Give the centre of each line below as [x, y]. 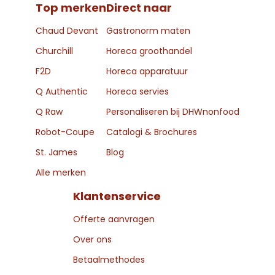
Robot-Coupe [65, 132]
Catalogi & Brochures [152, 132]
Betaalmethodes [109, 259]
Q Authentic [62, 91]
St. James [56, 152]
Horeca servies [137, 91]
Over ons [92, 239]
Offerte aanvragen [114, 219]
